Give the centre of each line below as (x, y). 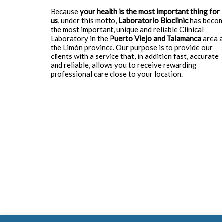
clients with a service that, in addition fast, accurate (135, 56)
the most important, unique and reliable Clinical (127, 29)
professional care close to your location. (117, 74)
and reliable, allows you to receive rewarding (124, 65)
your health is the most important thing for (150, 11)
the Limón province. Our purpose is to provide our (132, 47)
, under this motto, (88, 20)
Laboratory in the (80, 38)
